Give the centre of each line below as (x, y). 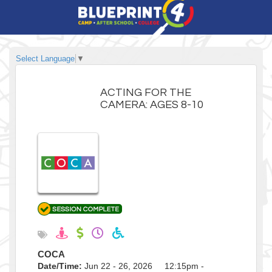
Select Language (45, 58)
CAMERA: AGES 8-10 (152, 104)
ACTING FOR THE (146, 92)
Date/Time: (60, 266)
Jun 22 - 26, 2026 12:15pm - (143, 266)
